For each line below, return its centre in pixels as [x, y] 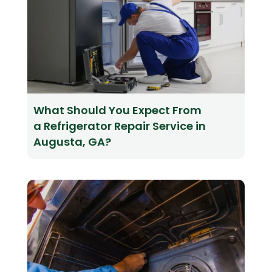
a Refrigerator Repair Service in [119, 126]
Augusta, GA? [72, 142]
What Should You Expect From [117, 110]
